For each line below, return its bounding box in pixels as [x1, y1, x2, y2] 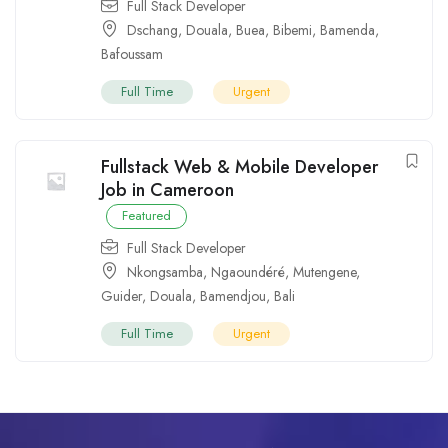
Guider [101, 285, 142, 306]
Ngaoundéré [211, 261, 285, 282]
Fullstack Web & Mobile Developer [101, 153, 378, 180]
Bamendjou [200, 285, 266, 306]
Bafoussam [101, 43, 163, 64]
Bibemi [273, 19, 312, 40]
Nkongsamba [127, 261, 203, 282]
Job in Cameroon [101, 176, 234, 203]
